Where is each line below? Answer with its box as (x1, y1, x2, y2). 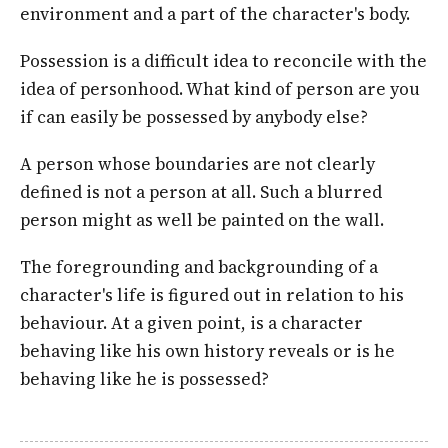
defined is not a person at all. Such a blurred (20, 179, 382, 204)
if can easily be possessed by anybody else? (20, 105, 368, 130)
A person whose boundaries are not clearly (20, 151, 375, 176)
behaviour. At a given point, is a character (20, 310, 363, 335)
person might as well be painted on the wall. (20, 207, 384, 232)
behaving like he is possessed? (20, 366, 269, 391)
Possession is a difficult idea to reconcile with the (20, 49, 427, 74)
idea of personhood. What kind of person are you (20, 77, 420, 102)
